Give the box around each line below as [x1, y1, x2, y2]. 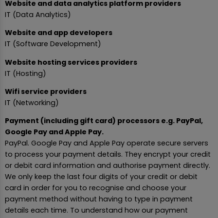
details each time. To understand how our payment [5, 205, 188, 216]
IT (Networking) [5, 98, 59, 108]
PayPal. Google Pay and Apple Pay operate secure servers [5, 138, 208, 148]
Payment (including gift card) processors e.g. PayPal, [5, 116, 203, 126]
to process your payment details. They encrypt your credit [5, 149, 211, 160]
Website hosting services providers [5, 57, 137, 67]
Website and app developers [5, 28, 112, 38]
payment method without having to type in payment [5, 194, 193, 204]
